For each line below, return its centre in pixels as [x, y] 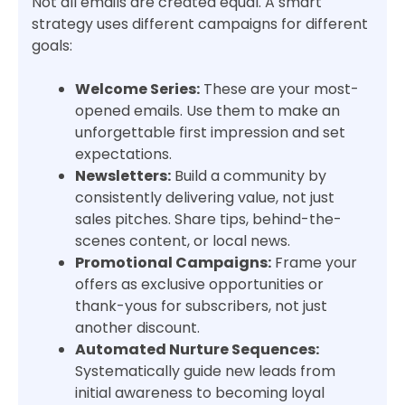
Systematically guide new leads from [205, 372]
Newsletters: [123, 176]
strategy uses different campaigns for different [200, 24]
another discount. [137, 328]
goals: [52, 46]
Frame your [314, 263]
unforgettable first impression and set [210, 133]
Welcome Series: [137, 89]
